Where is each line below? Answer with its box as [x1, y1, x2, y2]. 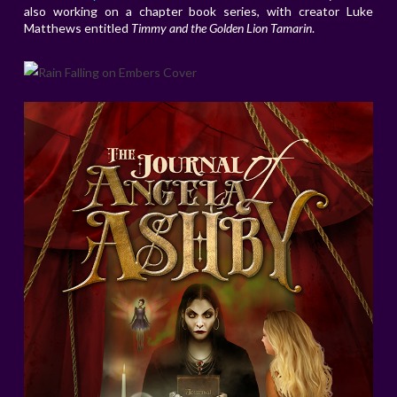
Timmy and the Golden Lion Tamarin [130, 20, 312, 36]
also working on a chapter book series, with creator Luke [23, 4, 374, 19]
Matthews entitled [23, 20, 131, 36]
